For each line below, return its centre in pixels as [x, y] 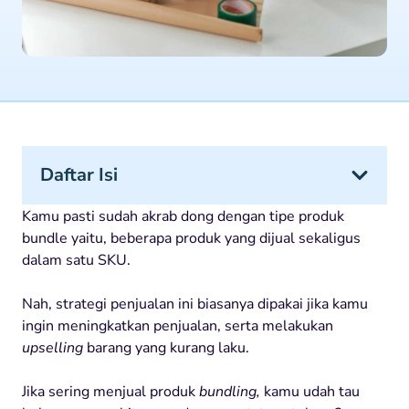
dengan [241, 216]
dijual [277, 238]
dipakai [280, 304]
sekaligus [330, 238]
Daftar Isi [79, 174]
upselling [52, 347]
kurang [192, 347]
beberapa [141, 238]
